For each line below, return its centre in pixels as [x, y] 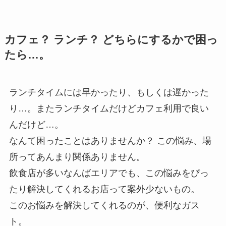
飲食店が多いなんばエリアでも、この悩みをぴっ [109, 173]
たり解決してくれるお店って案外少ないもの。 [104, 189]
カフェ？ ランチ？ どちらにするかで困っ [111, 40]
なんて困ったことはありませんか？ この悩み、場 [110, 141]
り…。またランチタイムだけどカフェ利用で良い [109, 109]
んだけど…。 [36, 125]
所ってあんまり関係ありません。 [77, 157]
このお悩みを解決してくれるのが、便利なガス [104, 206]
